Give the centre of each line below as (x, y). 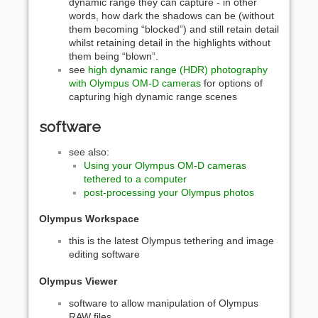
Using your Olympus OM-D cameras (165, 165)
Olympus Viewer (78, 281)
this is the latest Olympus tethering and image (171, 241)
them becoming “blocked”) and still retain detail (174, 29)
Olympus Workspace (89, 219)
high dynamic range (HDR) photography (178, 70)
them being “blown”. (114, 56)
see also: (89, 152)
